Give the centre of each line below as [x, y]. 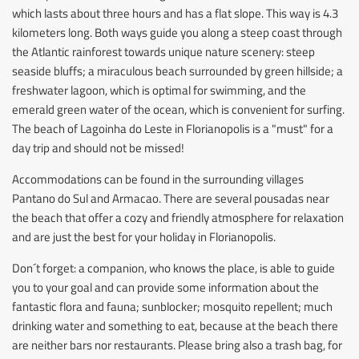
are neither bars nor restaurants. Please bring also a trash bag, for [177, 345]
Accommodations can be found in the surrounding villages [158, 179]
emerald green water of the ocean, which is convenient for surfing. [178, 109]
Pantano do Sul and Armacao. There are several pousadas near [171, 198]
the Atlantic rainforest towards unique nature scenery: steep [163, 51]
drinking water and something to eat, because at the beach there [175, 325]
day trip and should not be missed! [98, 147]
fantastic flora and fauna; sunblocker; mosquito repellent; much [172, 306]
